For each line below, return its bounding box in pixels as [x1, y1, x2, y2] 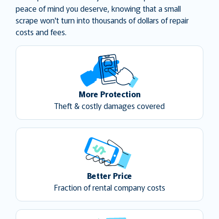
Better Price [87, 169, 132, 181]
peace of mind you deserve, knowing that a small [16, 2, 181, 14]
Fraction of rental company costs [54, 181, 165, 193]
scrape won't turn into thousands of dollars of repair [16, 14, 189, 26]
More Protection [78, 88, 141, 100]
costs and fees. [16, 25, 66, 38]
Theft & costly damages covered [54, 99, 165, 111]
